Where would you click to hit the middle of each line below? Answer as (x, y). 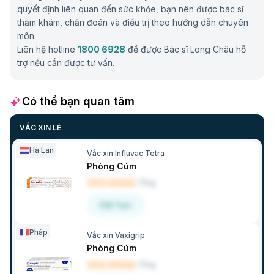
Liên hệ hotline (46, 50)
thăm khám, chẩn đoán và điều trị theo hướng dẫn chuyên (133, 23)
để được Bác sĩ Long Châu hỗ (187, 50)
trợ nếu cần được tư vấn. (66, 63)
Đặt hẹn (116, 205)
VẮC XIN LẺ (40, 128)
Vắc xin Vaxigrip (116, 235)
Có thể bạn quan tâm (78, 102)
